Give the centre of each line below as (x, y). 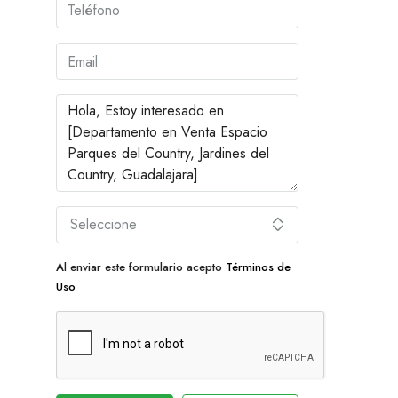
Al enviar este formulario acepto (141, 267)
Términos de (258, 267)
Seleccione (103, 225)
